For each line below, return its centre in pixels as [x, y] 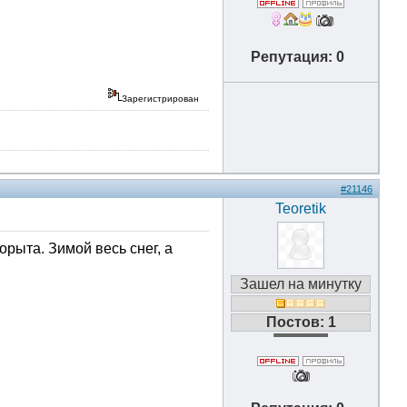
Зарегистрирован [162, 99]
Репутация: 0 [301, 57]
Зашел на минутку [301, 284]
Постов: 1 [301, 322]
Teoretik [301, 208]
